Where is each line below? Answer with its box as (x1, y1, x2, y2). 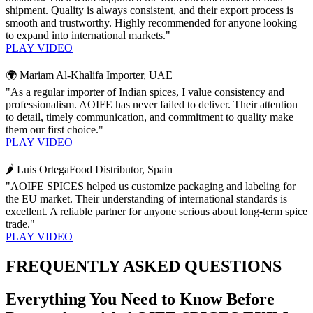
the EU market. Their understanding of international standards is (6, 192, 287, 205)
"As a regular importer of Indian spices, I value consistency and (6, 85, 284, 98)
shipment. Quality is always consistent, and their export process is (6, 3, 293, 16)
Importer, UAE (103, 68, 173, 81)
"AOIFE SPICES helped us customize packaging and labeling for (6, 180, 296, 192)
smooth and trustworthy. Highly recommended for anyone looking (6, 16, 297, 29)
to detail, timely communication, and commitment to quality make (6, 110, 293, 123)
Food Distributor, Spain (69, 163, 173, 175)
